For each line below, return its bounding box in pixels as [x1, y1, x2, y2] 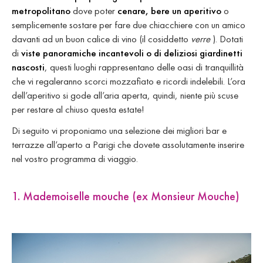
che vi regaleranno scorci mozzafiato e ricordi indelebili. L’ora [12, 75, 245, 87]
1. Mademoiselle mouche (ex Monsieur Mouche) [12, 188, 240, 204]
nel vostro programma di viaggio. [12, 152, 138, 165]
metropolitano [12, 4, 70, 17]
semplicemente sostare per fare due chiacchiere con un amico [12, 18, 245, 31]
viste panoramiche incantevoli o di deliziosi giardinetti [21, 46, 242, 59]
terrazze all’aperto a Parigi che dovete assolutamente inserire [12, 138, 244, 151]
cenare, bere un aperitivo [117, 4, 221, 17]
